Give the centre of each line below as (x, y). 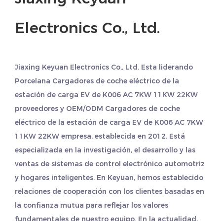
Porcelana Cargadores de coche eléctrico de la (97, 81)
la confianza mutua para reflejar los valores (92, 205)
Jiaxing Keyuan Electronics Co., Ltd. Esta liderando (104, 67)
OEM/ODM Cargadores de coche (123, 109)
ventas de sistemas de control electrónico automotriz (110, 164)
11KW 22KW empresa (53, 136)
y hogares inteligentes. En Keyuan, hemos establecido (109, 178)
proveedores (37, 109)
